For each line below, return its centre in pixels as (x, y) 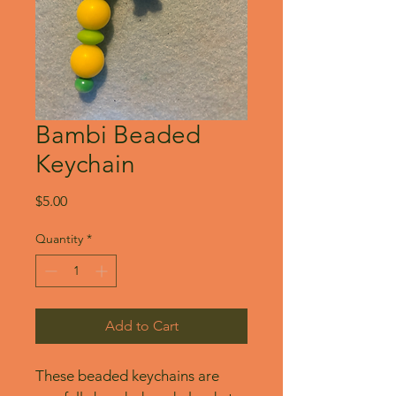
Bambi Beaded (118, 135)
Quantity (59, 239)
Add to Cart (141, 326)
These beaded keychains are (129, 376)
